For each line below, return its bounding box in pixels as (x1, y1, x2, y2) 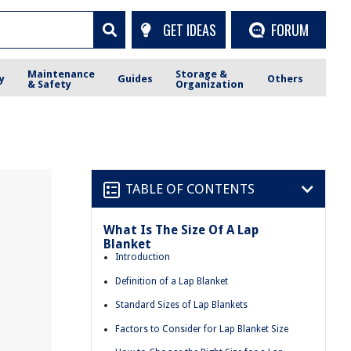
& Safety (27, 78, 72, 90)
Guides (118, 73, 154, 85)
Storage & (175, 67, 228, 80)
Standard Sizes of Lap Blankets (115, 299, 248, 311)
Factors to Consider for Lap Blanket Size (115, 323, 288, 335)
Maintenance (27, 67, 96, 80)
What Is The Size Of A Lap (103, 223, 259, 237)
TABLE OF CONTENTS (125, 180, 255, 197)
